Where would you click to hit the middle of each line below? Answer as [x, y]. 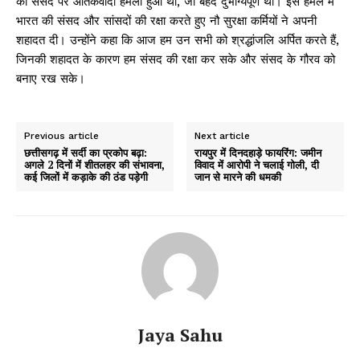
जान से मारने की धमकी [238, 177]
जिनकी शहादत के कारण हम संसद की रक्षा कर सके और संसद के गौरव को [176, 60]
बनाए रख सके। [51, 79]
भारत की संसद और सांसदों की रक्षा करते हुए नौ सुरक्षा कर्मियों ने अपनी [166, 21]
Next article [223, 136]
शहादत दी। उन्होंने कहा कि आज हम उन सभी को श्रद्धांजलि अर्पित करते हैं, [178, 41]
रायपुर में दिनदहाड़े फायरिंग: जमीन [258, 153]
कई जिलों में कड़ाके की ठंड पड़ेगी [86, 177]
